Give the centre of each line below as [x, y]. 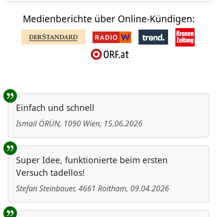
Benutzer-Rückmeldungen [83, 100]
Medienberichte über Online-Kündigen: [108, 19]
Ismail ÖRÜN [38, 124]
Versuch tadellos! [50, 173]
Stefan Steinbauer [45, 189]
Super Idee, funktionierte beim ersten [92, 160]
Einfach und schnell [55, 108]
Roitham [112, 189]
